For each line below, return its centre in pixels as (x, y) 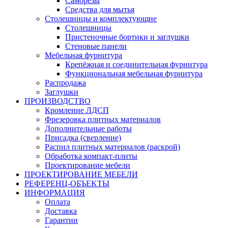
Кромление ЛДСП (77, 110)
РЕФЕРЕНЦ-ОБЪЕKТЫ (67, 183)
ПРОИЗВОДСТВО (58, 101)
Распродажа (65, 83)
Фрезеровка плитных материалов (103, 119)
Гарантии (61, 220)
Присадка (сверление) (83, 138)
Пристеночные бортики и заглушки (127, 37)
